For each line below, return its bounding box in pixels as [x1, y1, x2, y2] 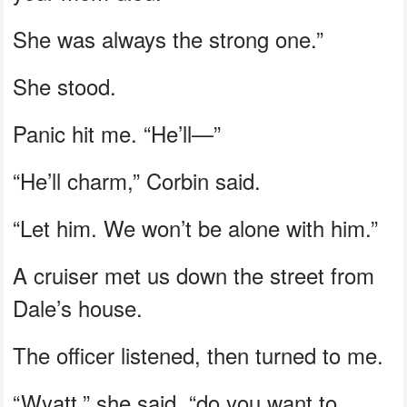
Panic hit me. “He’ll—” [13, 116, 222, 149]
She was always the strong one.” [13, 22, 324, 55]
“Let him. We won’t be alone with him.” [13, 211, 379, 243]
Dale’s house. [13, 291, 144, 323]
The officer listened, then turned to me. [13, 338, 384, 371]
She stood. [13, 69, 117, 102]
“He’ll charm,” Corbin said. [13, 164, 262, 196]
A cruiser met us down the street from [13, 258, 375, 291]
